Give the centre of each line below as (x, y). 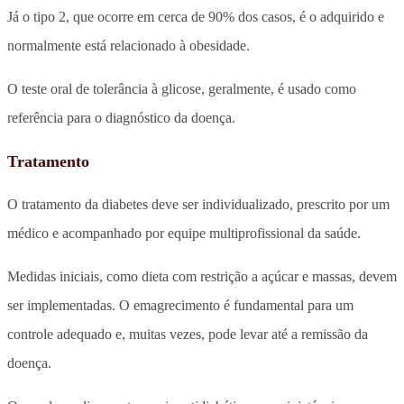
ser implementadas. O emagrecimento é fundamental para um (180, 305)
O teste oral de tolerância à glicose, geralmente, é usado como (182, 88)
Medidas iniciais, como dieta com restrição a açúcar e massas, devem (202, 276)
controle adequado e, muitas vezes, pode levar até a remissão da (188, 334)
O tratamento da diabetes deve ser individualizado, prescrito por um (198, 204)
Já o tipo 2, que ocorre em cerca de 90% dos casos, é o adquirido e (196, 16)
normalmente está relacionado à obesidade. (129, 45)
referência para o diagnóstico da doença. (121, 117)
